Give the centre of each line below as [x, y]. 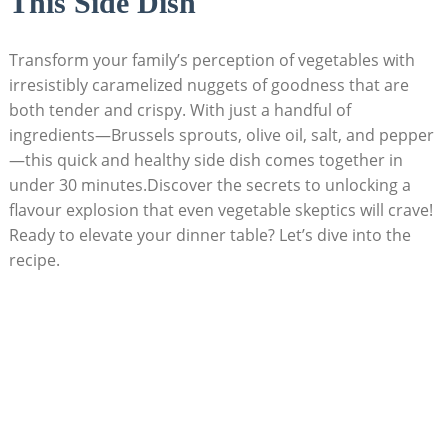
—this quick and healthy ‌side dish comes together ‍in [205, 160]
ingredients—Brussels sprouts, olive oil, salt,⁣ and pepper [221, 135]
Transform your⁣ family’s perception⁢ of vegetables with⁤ [211, 60]
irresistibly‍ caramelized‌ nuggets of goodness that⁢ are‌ [208, 85]
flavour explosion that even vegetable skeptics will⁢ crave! [220, 210]
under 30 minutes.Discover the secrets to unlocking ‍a [209, 185]
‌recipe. [34, 260]
